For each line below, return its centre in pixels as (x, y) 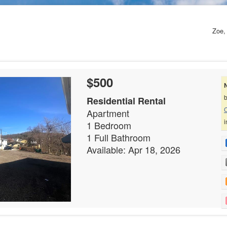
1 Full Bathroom (119, 137)
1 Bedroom (109, 125)
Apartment (108, 113)
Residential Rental (126, 101)
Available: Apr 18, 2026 (134, 149)
